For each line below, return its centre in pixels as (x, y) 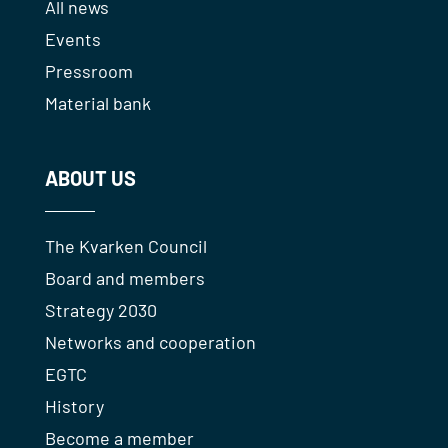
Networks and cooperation (150, 342)
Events (72, 39)
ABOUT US (90, 178)
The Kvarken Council (125, 246)
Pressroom (88, 71)
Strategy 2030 (100, 310)
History (74, 406)
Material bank (97, 103)
